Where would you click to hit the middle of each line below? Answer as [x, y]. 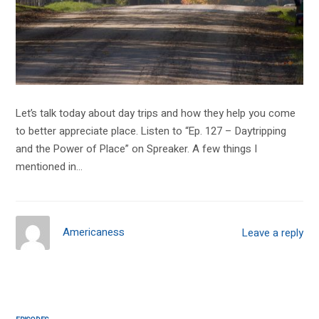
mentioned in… [49, 167]
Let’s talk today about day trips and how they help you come [156, 114]
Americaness [94, 232]
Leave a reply [272, 232]
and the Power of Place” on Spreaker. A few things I [137, 149]
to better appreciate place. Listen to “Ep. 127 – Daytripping [151, 131]
